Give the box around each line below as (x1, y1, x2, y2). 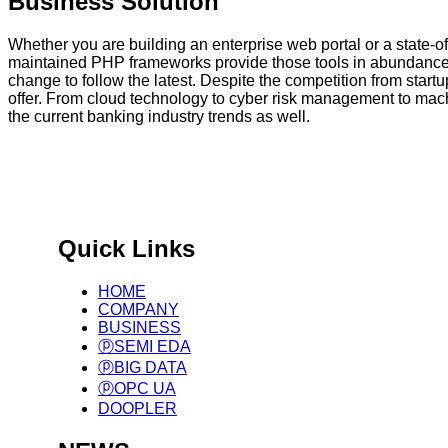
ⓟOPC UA (98, 380, 176, 398)
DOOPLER (98, 400, 177, 418)
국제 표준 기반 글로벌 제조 (58, 184, 191, 197)
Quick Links (58, 235, 195, 263)
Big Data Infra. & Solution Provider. (58, 198, 241, 211)
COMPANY (98, 301, 179, 319)
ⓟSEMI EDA (98, 338, 191, 356)
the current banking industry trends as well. (8, 107, 310, 125)
